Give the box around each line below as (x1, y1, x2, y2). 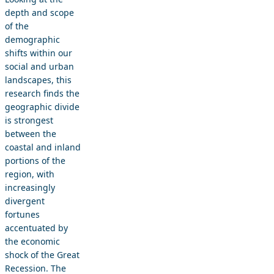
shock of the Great (5, 249, 80, 261)
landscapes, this (5, 74, 72, 86)
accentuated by (5, 222, 68, 234)
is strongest (5, 114, 53, 127)
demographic (5, 34, 60, 46)
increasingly (5, 182, 55, 194)
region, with (5, 168, 54, 180)
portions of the (5, 155, 65, 167)
